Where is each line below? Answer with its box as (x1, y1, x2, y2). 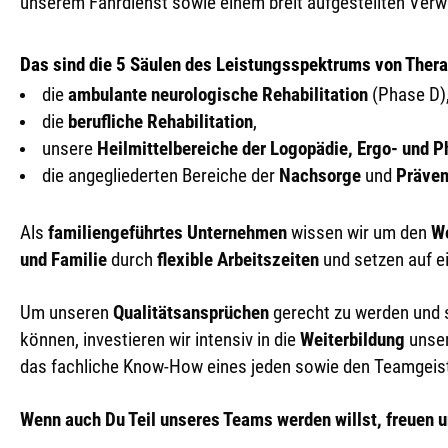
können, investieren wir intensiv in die (20, 329, 300, 351)
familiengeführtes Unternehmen (48, 222, 287, 244)
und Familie (20, 249, 107, 271)
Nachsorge (279, 165, 361, 187)
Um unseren (20, 302, 113, 324)
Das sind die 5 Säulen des (20, 54, 216, 76)
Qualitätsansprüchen (113, 302, 269, 324)
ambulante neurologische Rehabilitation (68, 84, 368, 106)
